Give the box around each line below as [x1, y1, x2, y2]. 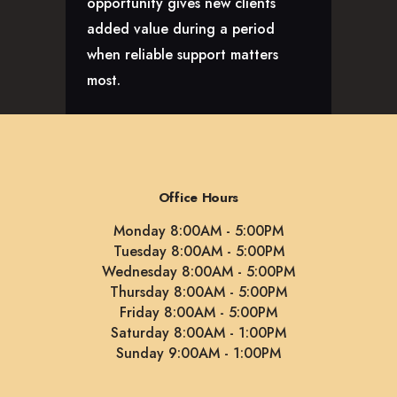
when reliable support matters [87, 43, 278, 65]
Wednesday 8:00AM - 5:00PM [102, 261, 295, 283]
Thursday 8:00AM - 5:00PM [110, 282, 287, 303]
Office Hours [158, 188, 239, 208]
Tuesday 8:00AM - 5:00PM [113, 241, 284, 262]
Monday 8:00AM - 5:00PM [113, 221, 284, 242]
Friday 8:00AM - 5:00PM [120, 302, 277, 323]
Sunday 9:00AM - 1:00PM [116, 343, 281, 364]
